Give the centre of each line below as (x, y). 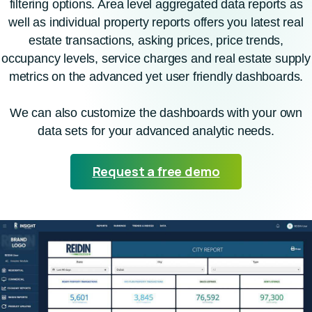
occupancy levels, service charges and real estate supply (156, 59)
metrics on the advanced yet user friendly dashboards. (156, 77)
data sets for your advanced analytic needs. (156, 131)
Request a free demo (156, 172)
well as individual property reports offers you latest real (156, 23)
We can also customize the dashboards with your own (156, 113)
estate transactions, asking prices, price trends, (156, 41)
